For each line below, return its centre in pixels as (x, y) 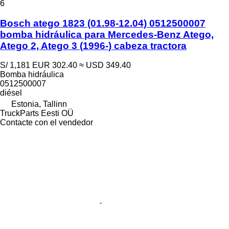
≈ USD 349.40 (105, 65)
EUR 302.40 (55, 65)
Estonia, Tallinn (39, 104)
